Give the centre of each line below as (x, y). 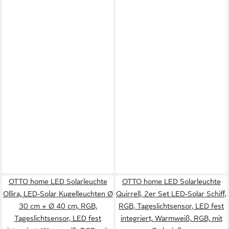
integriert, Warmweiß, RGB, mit (171, 218)
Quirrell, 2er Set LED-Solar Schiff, (171, 194)
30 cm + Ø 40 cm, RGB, (58, 206)
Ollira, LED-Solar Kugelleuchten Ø (58, 194)
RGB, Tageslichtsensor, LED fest (171, 206)
